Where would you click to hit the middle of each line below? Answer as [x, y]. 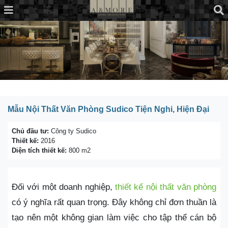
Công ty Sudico [73, 131]
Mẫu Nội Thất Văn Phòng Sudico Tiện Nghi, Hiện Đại [108, 109]
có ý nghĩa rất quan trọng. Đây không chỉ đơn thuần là [114, 203]
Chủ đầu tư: [30, 131]
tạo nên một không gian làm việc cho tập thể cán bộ [114, 218]
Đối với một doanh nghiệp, [63, 187]
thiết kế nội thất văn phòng [166, 187]
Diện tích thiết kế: [39, 151]
